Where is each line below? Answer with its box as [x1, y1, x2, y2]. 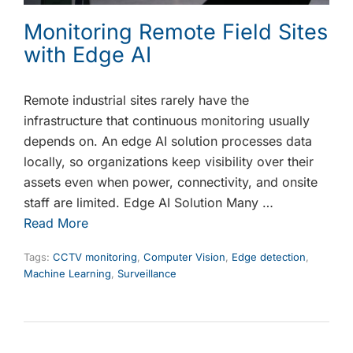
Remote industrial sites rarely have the [24, 92, 249, 109]
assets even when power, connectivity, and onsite [24, 174, 318, 191]
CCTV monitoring [53, 251, 137, 264]
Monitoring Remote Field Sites [24, 19, 328, 46]
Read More [24, 215, 88, 232]
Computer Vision [143, 251, 225, 264]
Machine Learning [24, 267, 111, 281]
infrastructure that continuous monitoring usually [24, 113, 310, 129]
